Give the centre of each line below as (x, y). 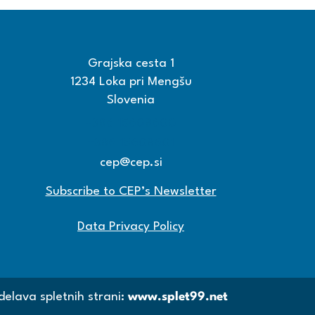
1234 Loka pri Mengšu (131, 82)
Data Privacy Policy (131, 227)
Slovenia (131, 100)
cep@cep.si (131, 163)
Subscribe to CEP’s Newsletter (131, 192)
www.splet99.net (178, 297)
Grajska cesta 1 (131, 64)
